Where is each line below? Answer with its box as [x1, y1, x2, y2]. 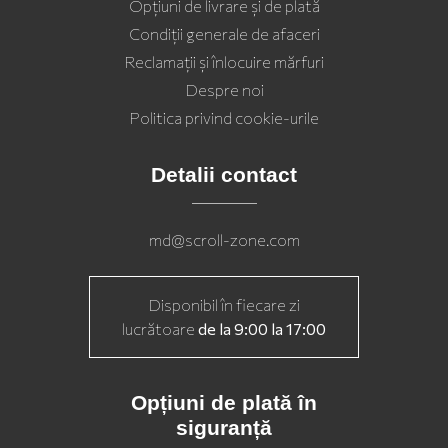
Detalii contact [151, 162, 297, 186]
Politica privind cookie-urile [129, 107, 319, 127]
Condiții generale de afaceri [128, 23, 320, 43]
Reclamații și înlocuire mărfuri [124, 51, 324, 71]
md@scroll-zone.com [148, 229, 300, 249]
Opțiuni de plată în [131, 390, 317, 414]
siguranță [176, 415, 272, 439]
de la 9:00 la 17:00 [198, 318, 326, 338]
